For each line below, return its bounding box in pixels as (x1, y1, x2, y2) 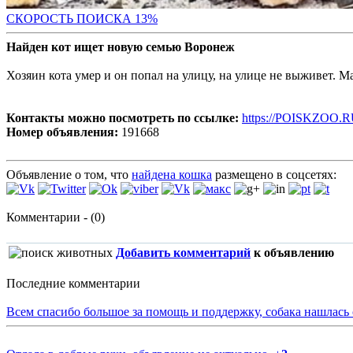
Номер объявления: (6, 125, 118, 139)
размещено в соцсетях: (212, 168, 336, 182)
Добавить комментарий (116, 246, 251, 260)
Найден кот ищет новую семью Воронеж (6, 40, 235, 54)
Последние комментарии (6, 277, 140, 291)
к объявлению (251, 246, 334, 260)
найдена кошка (132, 168, 212, 182)
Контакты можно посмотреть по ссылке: (6, 111, 239, 125)
